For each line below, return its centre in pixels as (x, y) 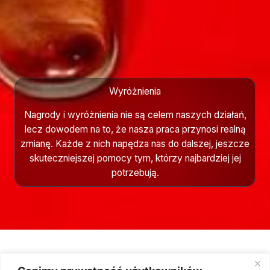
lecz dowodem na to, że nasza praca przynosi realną (135, 129)
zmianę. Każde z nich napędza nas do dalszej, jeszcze (135, 143)
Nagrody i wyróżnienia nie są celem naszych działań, (135, 115)
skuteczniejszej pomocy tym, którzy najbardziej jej (135, 158)
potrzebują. (135, 172)
